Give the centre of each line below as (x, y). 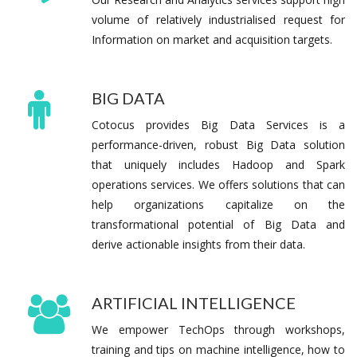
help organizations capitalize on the (218, 204)
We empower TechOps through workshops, (218, 329)
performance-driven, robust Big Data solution (218, 144)
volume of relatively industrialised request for (218, 19)
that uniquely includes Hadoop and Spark (218, 164)
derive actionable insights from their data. (198, 244)
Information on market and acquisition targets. (212, 39)
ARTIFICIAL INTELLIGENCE (194, 302)
